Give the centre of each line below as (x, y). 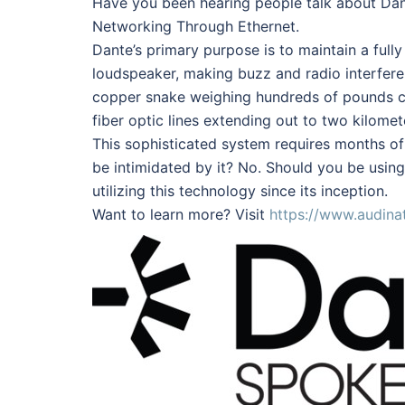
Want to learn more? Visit (181, 215)
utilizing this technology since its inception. (240, 191)
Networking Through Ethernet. (196, 27)
